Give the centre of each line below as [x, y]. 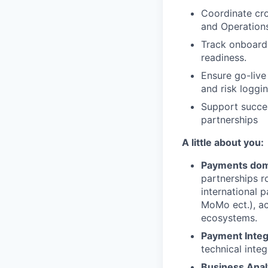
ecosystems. [229, 218]
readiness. [224, 57]
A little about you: [223, 142]
